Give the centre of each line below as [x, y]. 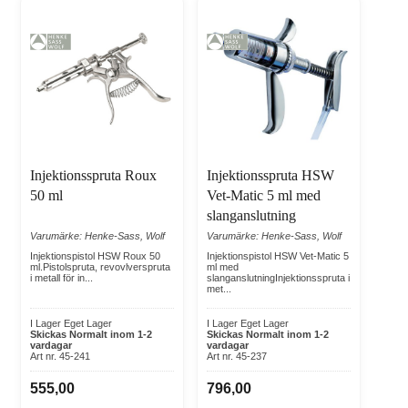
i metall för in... [61, 278]
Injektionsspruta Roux [93, 176]
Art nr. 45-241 [60, 357]
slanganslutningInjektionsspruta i [278, 278]
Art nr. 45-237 [237, 357]
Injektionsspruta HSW [270, 176]
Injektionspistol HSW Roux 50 [95, 256]
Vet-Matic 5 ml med [264, 196]
